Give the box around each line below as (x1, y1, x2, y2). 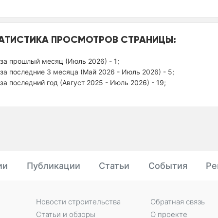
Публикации (26, 161, 80, 171)
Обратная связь (150, 197, 205, 206)
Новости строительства (36, 197, 121, 206)
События (148, 161, 187, 171)
